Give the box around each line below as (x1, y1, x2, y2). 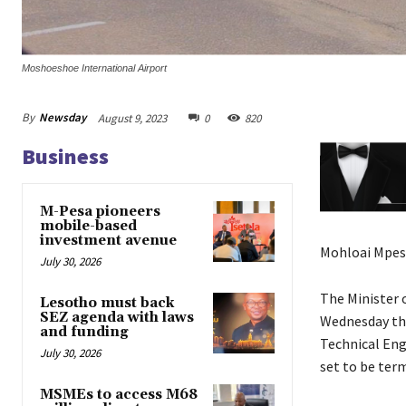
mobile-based (40, 217, 137, 235)
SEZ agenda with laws (40, 308, 194, 326)
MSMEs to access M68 (40, 385, 198, 403)
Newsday (39, 110, 86, 126)
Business (22, 141, 109, 170)
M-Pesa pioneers (40, 202, 160, 220)
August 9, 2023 (98, 110, 167, 126)
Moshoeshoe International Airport (22, 62, 167, 73)
